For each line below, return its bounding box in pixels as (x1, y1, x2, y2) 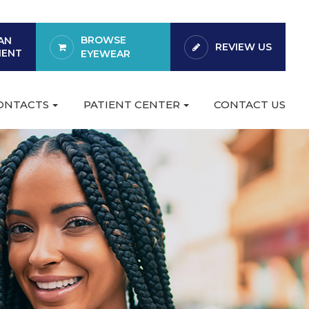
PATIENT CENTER (83, 97, 180, 111)
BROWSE (81, 34, 127, 47)
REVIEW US (215, 40, 272, 53)
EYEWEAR (81, 48, 131, 61)
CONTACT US (214, 97, 286, 111)
